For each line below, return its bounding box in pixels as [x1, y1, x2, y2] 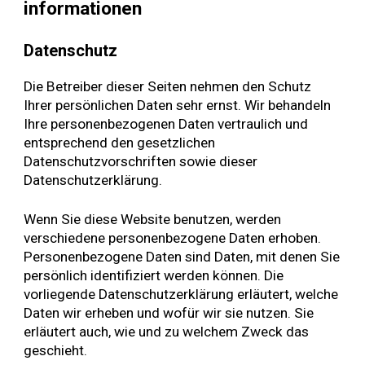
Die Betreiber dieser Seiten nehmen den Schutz [24, 77, 312, 95]
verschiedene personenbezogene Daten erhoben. [24, 230, 322, 247]
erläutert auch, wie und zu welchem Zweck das [24, 323, 310, 341]
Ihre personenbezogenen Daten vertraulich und [24, 115, 309, 132]
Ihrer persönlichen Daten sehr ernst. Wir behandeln [24, 96, 332, 113]
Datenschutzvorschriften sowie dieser [24, 152, 258, 169]
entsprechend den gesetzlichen [24, 134, 216, 151]
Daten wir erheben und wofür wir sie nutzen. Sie [24, 305, 314, 322]
